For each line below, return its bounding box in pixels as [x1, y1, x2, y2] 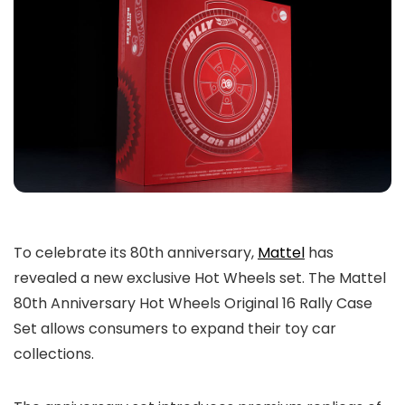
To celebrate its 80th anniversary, [14, 242, 258, 263]
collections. [14, 344, 98, 364]
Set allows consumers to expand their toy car [14, 318, 336, 339]
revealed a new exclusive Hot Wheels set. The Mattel [14, 268, 386, 288]
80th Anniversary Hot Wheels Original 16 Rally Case [14, 293, 372, 314]
